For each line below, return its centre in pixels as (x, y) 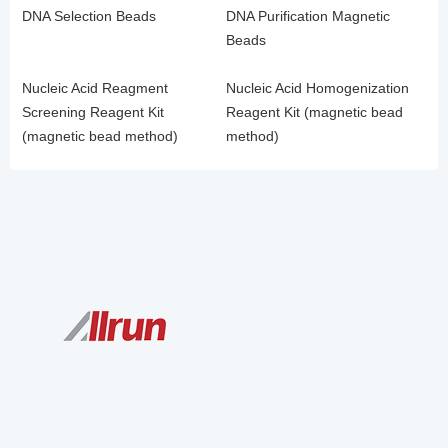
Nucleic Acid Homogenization (317, 88)
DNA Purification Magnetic (308, 16)
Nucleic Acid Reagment (95, 88)
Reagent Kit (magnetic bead (314, 112)
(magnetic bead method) (100, 136)
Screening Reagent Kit (93, 112)
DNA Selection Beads (89, 16)
